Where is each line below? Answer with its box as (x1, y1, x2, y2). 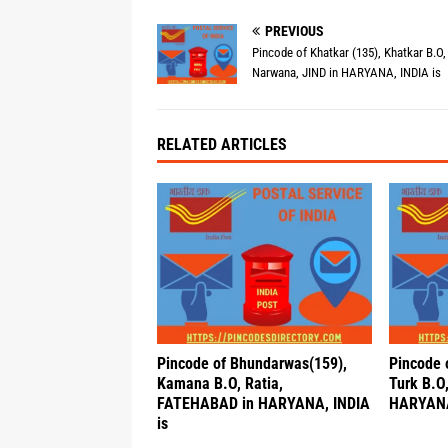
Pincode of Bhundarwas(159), (157, 354, 347, 374)
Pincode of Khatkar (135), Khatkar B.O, (252, 45, 446, 60)
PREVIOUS (265, 23, 324, 39)
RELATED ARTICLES (157, 135, 287, 155)
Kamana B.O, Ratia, (157, 374, 283, 394)
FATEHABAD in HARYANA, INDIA (157, 394, 370, 414)
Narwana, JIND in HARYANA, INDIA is (252, 65, 441, 80)
